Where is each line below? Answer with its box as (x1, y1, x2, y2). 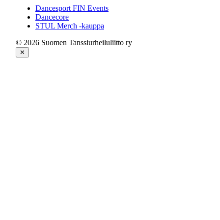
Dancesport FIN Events (35, 3, 109, 12)
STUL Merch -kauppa (35, 21, 104, 30)
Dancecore (35, 12, 69, 21)
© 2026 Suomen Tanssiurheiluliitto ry (16, 38, 132, 47)
